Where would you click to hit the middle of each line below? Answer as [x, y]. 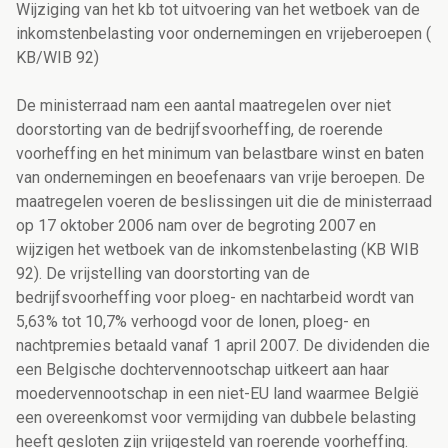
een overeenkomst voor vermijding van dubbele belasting [216, 418]
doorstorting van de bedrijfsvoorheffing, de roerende [199, 130]
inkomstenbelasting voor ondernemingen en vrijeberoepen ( [223, 34]
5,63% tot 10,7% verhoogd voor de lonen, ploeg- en [193, 322]
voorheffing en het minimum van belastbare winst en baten [220, 154]
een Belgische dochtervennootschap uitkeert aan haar [202, 370]
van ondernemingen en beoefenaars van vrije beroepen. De [220, 178]
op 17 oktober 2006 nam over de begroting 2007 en [196, 226]
